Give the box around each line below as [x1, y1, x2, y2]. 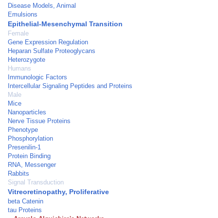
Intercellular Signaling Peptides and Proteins [8, 82, 132, 90]
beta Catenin [8, 198, 43, 205]
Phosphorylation [8, 135, 53, 142]
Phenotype [8, 126, 38, 133]
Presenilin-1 [8, 144, 41, 151]
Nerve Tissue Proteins [8, 117, 71, 125]
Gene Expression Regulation [8, 38, 88, 46]
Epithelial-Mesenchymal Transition [8, 20, 123, 28]
